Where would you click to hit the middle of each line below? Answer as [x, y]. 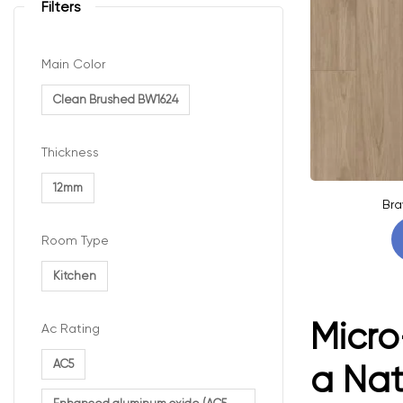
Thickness [70, 152]
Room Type [75, 240]
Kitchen [75, 276]
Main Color [73, 63]
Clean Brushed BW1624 [116, 99]
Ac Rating [71, 329]
